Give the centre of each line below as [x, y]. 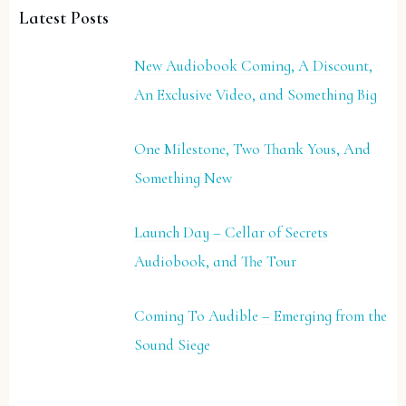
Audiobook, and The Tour [216, 262]
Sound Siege [173, 345]
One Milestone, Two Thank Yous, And [253, 150]
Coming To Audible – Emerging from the [261, 316]
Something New [184, 179]
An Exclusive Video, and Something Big [256, 95]
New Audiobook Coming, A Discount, [254, 66]
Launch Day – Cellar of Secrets [232, 233]
